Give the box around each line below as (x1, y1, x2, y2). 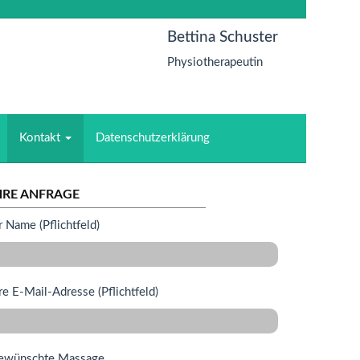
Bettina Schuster (167, 29, 278, 45)
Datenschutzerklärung (96, 132, 210, 144)
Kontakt (19, 132, 63, 144)
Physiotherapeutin (167, 56, 263, 68)
